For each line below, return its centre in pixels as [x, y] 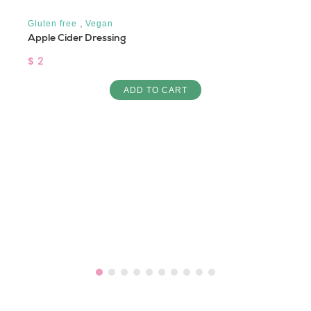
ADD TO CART [155, 90]
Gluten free [52, 23]
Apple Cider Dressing [77, 37]
